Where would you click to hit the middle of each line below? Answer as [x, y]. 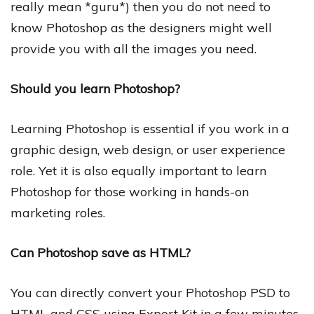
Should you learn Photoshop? [95, 88]
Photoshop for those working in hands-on [130, 191]
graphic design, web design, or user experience [148, 149]
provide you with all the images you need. [134, 48]
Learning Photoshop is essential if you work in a [150, 128]
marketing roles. [58, 212]
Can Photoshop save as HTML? [101, 252]
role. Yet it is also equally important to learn [138, 170]
